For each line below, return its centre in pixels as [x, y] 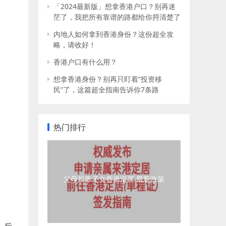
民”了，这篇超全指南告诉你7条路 [106, 90]
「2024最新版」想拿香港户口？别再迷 [115, 6]
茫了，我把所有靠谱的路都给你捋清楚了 [117, 17]
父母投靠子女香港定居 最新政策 [114, 179]
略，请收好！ [75, 45]
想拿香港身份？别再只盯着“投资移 [108, 79]
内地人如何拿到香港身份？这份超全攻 [114, 34]
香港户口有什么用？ [85, 62]
